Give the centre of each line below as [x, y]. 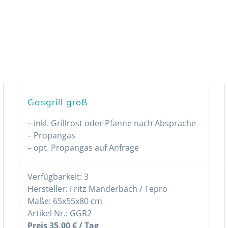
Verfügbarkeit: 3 [58, 176]
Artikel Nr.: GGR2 [60, 213]
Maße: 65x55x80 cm [66, 201]
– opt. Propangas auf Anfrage [83, 147]
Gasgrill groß [58, 102]
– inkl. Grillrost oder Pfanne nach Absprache [112, 123]
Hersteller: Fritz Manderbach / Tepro [98, 189]
